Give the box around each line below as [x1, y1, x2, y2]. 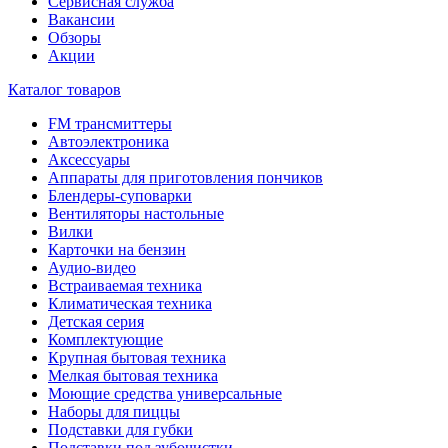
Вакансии [48, 10, 115, 28]
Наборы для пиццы [48, 402, 180, 420]
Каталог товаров [8, 80, 121, 98]
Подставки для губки [48, 420, 193, 438]
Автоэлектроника [48, 132, 169, 150]
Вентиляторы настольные [48, 204, 224, 222]
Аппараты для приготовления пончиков [48, 168, 323, 186]
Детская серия [48, 312, 144, 330]
